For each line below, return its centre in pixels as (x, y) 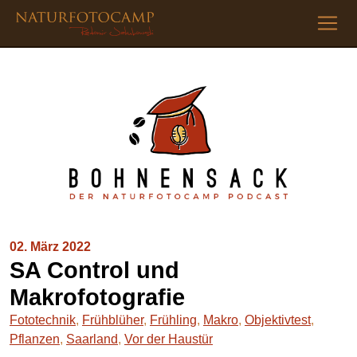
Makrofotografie (97, 298)
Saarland (92, 339)
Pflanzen (35, 339)
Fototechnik (43, 320)
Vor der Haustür (169, 339)
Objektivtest (278, 320)
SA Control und (94, 271)
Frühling (173, 320)
